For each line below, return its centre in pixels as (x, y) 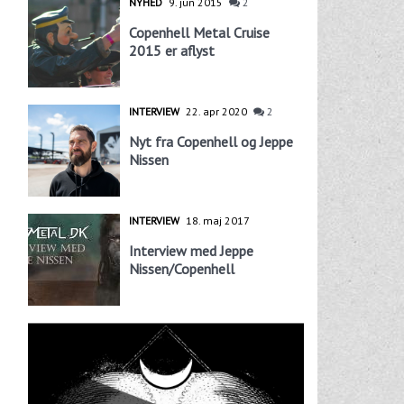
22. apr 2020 (216, 111)
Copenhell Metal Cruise (199, 32)
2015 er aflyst (171, 50)
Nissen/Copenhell (181, 268)
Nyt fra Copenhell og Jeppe (211, 141)
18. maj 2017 (217, 220)
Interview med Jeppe (191, 250)
